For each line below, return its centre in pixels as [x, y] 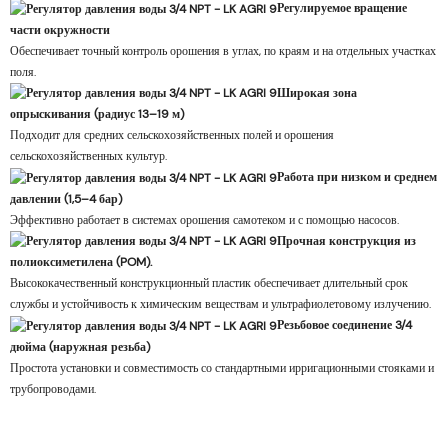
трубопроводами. [53, 388]
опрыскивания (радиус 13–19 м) [97, 114]
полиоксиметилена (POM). [81, 262]
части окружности [60, 29]
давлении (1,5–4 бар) [66, 198]
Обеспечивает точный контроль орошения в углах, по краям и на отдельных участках [223, 50]
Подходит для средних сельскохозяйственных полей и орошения [172, 135]
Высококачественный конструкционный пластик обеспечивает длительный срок [209, 283]
